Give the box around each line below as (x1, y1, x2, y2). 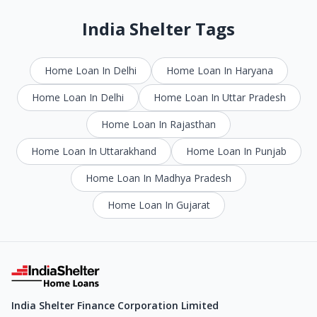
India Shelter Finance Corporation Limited (11, 298, 219, 312)
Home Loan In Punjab (185, 144, 287, 158)
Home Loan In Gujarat (107, 197, 210, 212)
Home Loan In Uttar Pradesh (153, 90, 286, 104)
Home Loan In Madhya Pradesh (86, 171, 231, 185)
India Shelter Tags (82, 16, 235, 40)
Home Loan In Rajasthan (101, 117, 216, 131)
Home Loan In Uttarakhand (30, 144, 156, 158)
